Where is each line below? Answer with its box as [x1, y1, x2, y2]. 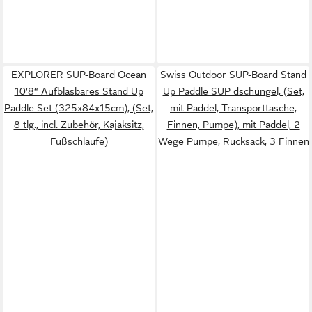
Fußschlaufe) [49, 135, 108, 147]
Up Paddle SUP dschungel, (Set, [162, 85, 304, 97]
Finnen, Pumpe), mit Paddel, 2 [166, 118, 300, 130]
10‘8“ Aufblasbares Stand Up [14, 85, 143, 97]
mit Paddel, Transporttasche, [170, 102, 297, 114]
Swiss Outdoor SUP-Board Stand [160, 68, 306, 80]
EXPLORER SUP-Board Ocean [11, 68, 146, 80]
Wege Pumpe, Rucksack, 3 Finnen [157, 135, 309, 147]
